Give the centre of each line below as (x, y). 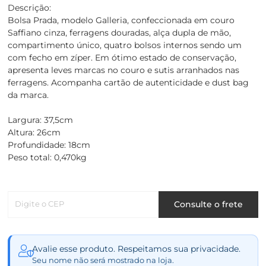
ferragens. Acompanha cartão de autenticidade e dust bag (128, 82)
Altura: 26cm (34, 132)
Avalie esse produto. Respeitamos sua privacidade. (136, 248)
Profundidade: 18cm (49, 145)
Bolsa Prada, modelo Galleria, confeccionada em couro (121, 20)
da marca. (28, 95)
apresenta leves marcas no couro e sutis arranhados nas (123, 70)
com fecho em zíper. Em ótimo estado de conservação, (122, 57)
